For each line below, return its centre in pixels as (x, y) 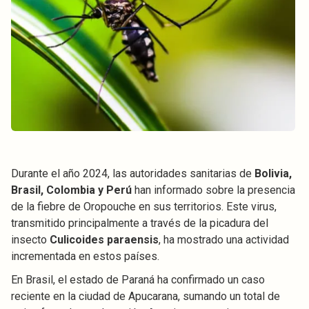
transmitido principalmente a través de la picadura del (140, 223)
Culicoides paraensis (104, 239)
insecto (30, 239)
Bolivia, (273, 173)
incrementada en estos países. (85, 256)
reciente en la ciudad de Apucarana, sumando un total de (146, 296)
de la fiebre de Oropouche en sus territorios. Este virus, (144, 206)
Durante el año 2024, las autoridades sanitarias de (133, 173)
